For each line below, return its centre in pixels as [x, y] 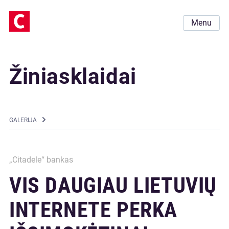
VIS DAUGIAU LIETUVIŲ [113, 185]
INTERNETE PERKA [94, 210]
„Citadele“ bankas [41, 160]
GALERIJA [23, 120]
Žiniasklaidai [73, 76]
